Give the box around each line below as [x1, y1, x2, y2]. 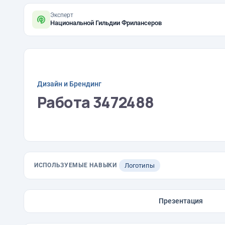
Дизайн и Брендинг [37, 79, 101, 88]
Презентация [158, 197, 203, 205]
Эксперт [50, 12, 73, 19]
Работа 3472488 [37, 91, 154, 113]
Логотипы [124, 162, 155, 169]
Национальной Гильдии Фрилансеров [50, 19, 162, 27]
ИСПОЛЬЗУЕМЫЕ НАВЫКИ [34, 162, 117, 169]
